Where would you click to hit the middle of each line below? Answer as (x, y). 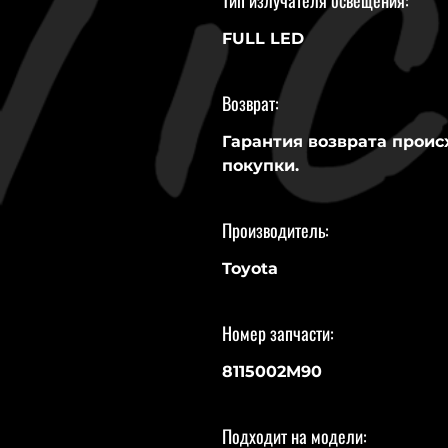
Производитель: (275, 230)
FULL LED (263, 38)
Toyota (250, 268)
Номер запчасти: (278, 333)
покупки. (260, 165)
